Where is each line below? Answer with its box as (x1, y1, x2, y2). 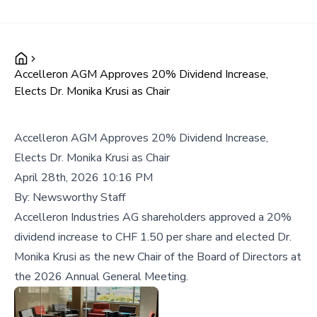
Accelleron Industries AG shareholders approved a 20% (14, 209, 292, 225)
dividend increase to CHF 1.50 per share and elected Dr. (14, 229, 292, 245)
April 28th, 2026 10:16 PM (14, 170, 153, 185)
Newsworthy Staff (33, 190, 125, 205)
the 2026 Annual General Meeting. (14, 269, 188, 284)
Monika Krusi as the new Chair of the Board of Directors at (14, 249, 301, 265)
